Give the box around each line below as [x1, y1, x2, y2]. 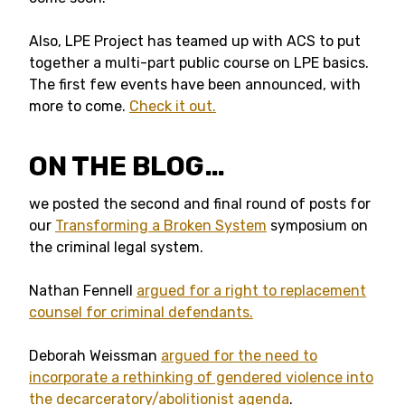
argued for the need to [161, 347, 317, 364]
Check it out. [129, 98, 216, 115]
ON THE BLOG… [29, 150, 225, 183]
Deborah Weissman [29, 347, 161, 364]
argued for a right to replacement [137, 282, 366, 299]
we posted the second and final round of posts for [29, 195, 371, 212]
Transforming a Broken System [55, 217, 267, 234]
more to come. [29, 98, 129, 115]
